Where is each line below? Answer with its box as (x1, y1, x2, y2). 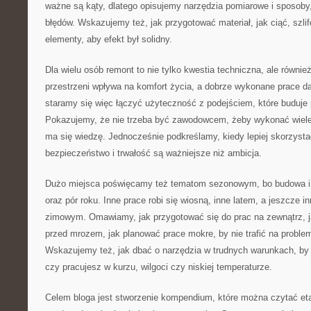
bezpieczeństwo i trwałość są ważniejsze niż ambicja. (45, 148, 262, 158)
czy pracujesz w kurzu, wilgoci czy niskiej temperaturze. (45, 262, 272, 272)
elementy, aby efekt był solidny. (45, 34, 172, 44)
